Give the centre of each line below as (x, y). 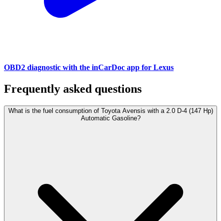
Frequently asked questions (73, 89)
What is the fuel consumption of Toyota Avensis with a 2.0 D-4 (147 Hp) (110, 111)
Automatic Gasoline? (110, 118)
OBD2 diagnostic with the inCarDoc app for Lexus (89, 68)
